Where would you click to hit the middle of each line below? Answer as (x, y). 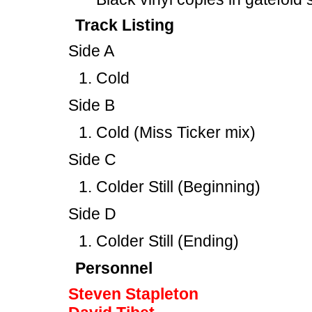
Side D (92, 214)
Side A (91, 51)
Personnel (114, 268)
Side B (92, 105)
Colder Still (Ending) (167, 241)
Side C (92, 159)
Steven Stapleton (133, 294)
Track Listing (125, 25)
